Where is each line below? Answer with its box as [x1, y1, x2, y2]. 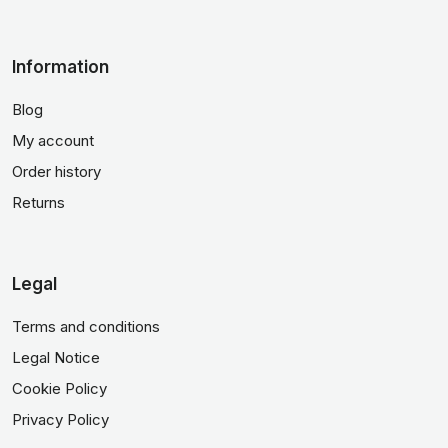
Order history [12, 162, 101, 181]
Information [12, 57, 109, 77]
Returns [12, 193, 65, 212]
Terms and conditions [12, 317, 160, 336]
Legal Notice [12, 348, 100, 367]
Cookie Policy [12, 379, 107, 398]
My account [12, 131, 94, 150]
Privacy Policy [12, 410, 109, 429]
